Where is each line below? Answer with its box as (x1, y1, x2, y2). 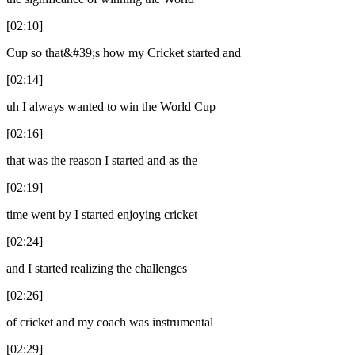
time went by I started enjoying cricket (6, 207, 197, 221)
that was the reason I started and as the (6, 153, 197, 167)
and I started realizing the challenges (6, 261, 187, 275)
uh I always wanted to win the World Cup (6, 99, 216, 113)
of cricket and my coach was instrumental (6, 315, 213, 329)
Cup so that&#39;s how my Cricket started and (6, 45, 241, 59)
